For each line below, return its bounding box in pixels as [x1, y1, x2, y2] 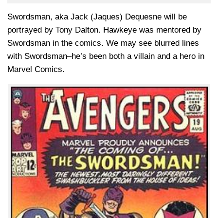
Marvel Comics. [7, 64, 65, 74]
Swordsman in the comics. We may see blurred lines [7, 38, 199, 48]
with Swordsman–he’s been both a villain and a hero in [7, 51, 204, 61]
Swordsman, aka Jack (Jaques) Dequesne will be [7, 12, 187, 21]
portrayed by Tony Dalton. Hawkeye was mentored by [7, 25, 201, 35]
